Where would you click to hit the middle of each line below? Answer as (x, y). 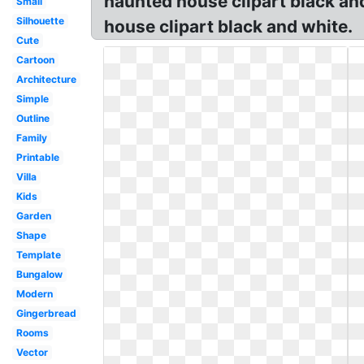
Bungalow (39, 274)
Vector (32, 352)
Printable (37, 157)
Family (31, 138)
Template (38, 255)
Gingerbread (46, 313)
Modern (34, 294)
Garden (33, 216)
